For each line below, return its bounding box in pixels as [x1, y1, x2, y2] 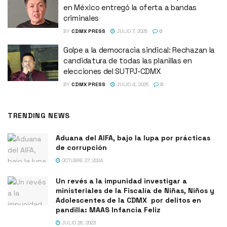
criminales [63, 13, 99, 23]
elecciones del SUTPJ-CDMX [63, 66, 161, 77]
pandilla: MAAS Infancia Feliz [56, 205, 161, 215]
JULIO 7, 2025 [115, 28, 147, 35]
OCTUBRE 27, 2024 [60, 157, 103, 164]
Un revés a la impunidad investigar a [56, 176, 187, 186]
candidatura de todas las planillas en [63, 56, 192, 66]
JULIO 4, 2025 [115, 81, 148, 88]
